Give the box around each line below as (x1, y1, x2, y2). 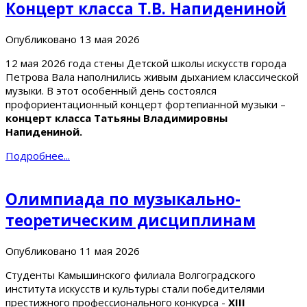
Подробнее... (5, 148, 70, 162)
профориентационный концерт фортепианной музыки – (5, 97, 286, 111)
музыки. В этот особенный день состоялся (5, 83, 217, 97)
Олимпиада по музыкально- (5, 188, 241, 210)
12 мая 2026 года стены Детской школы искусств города (5, 56, 286, 70)
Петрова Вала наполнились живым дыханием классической (5, 69, 299, 84)
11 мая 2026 (79, 244, 140, 258)
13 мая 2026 (79, 32, 140, 46)
